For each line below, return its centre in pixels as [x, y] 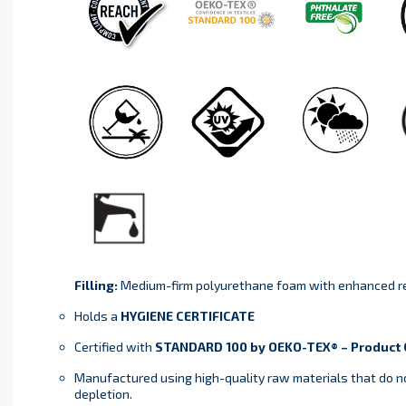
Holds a [97, 316]
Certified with [114, 347]
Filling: [96, 285]
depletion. [103, 394]
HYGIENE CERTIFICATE [187, 316]
